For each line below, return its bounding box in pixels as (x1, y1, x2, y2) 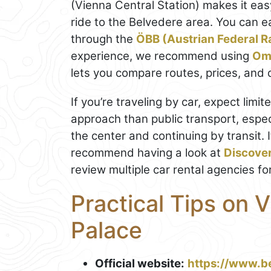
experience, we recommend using (71, 48, 252, 63)
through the (71, 31, 136, 46)
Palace (71, 216, 142, 244)
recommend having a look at (71, 145, 224, 160)
